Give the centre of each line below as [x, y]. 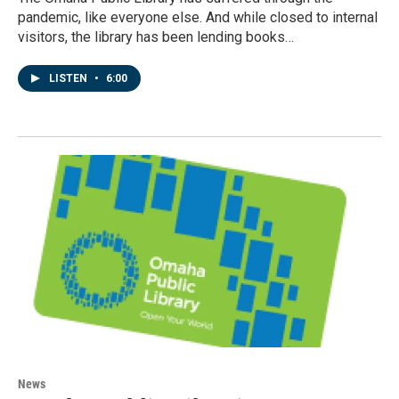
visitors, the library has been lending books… [156, 37]
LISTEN [69, 78]
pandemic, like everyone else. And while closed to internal [198, 17]
